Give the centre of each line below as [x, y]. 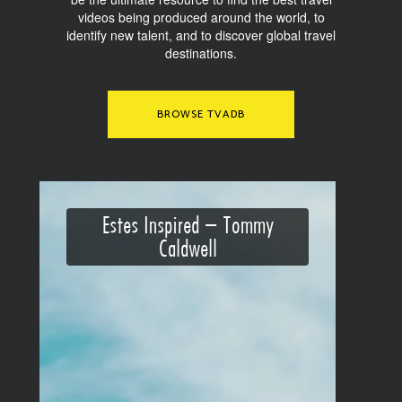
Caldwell [188, 248]
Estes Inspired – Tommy [188, 225]
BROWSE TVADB [201, 114]
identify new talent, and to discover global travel [201, 35]
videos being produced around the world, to [201, 17]
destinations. [201, 53]
